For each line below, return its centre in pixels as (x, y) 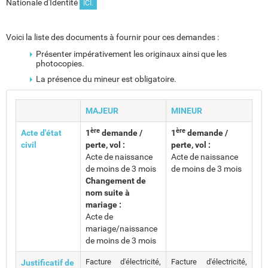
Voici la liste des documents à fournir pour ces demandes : (112, 37)
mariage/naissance (121, 229)
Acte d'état (41, 133)
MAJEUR (102, 111)
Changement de (116, 181)
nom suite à (108, 193)
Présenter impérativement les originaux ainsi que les (131, 54)
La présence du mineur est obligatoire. (106, 79)
